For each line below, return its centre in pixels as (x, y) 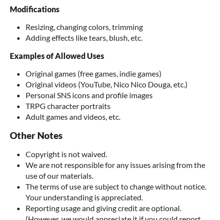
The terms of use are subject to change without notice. (116, 187)
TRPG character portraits (68, 106)
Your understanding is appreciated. (84, 197)
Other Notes (36, 136)
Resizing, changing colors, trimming (84, 27)
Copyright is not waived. (66, 154)
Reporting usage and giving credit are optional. (103, 208)
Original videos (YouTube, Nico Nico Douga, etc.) (107, 84)
